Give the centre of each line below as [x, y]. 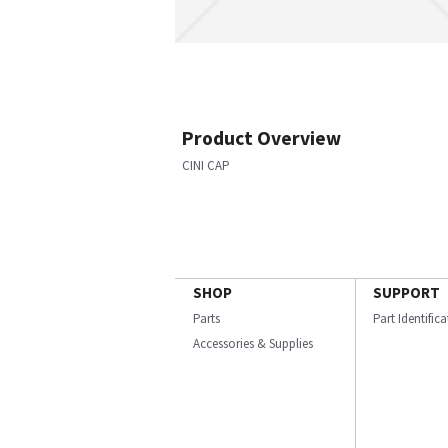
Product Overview [261, 138]
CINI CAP [206, 165]
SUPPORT [406, 292]
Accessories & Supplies [253, 343]
